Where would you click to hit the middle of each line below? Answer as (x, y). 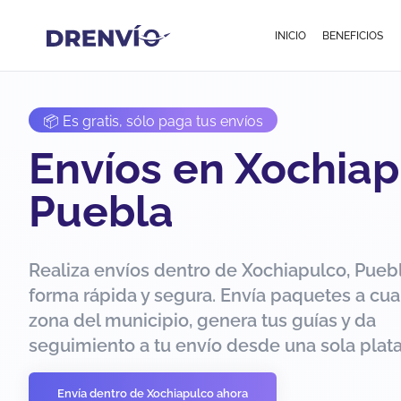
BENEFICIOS (352, 35)
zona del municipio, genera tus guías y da (202, 320)
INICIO (291, 35)
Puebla (101, 211)
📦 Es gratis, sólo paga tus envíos (153, 121)
